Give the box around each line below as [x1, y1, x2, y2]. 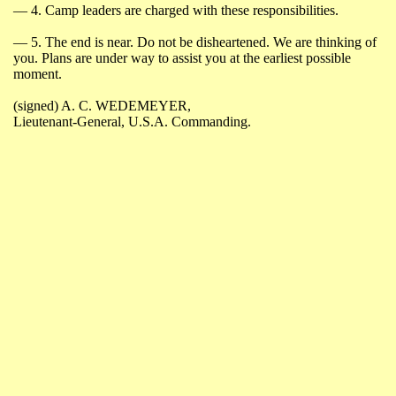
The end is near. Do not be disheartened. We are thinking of [42, 34, 377, 49]
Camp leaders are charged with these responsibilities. [42, 3, 339, 18]
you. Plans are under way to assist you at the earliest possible [13, 50, 351, 65]
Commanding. [168, 114, 251, 129]
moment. [13, 66, 62, 81]
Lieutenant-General [13, 114, 121, 129]
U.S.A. [128, 114, 168, 129]
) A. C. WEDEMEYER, [54, 98, 191, 113]
